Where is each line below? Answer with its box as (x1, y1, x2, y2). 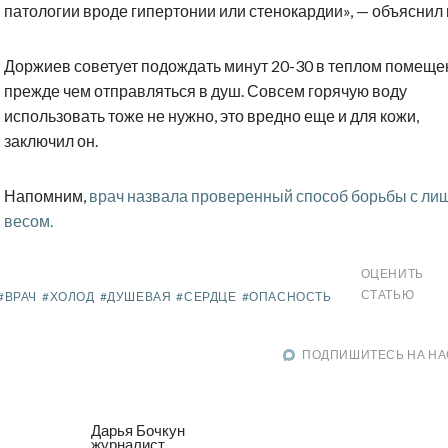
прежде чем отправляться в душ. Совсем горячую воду (4, 81, 407, 101)
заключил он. (4, 131, 98, 151)
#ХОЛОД (42, 289, 95, 305)
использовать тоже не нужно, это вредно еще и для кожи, (4, 106, 419, 126)
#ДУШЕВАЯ (99, 289, 172, 305)
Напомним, (4, 186, 89, 206)
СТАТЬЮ (360, 287, 415, 303)
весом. (4, 211, 53, 231)
